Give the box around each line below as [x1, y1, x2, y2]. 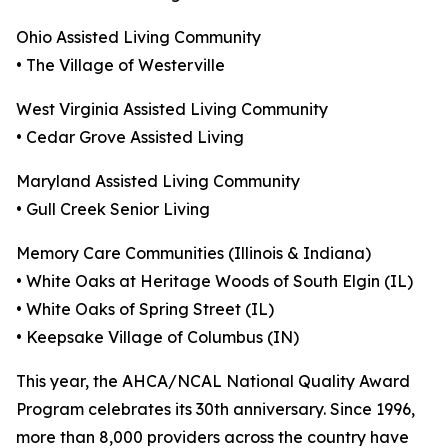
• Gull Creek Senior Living [16, 199, 210, 220]
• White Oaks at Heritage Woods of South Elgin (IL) [16, 271, 413, 292]
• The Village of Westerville [16, 55, 225, 76]
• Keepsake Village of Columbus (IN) [16, 327, 299, 348]
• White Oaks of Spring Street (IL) [16, 299, 274, 320]
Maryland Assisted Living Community [16, 171, 300, 192]
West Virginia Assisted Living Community [16, 99, 328, 120]
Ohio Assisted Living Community [16, 27, 261, 48]
